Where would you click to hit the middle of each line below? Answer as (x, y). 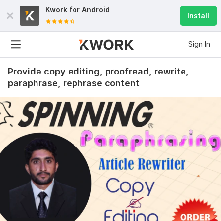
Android (96, 10)
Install (198, 16)
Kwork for (64, 10)
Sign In (199, 44)
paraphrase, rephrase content (74, 83)
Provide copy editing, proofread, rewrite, (98, 71)
